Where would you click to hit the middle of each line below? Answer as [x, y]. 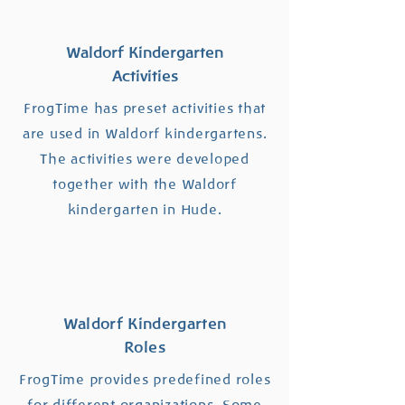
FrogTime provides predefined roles [145, 380]
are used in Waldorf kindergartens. [145, 134]
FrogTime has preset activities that [145, 108]
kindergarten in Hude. [145, 210]
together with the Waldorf [145, 184]
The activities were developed [145, 159]
